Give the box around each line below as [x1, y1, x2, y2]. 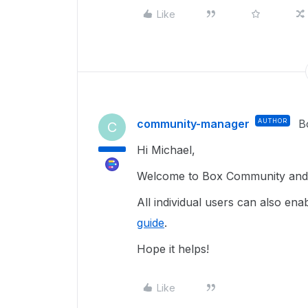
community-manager [137, 117, 250, 131]
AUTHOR [258, 117, 287, 124]
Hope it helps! [137, 242, 212, 256]
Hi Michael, [137, 143, 199, 157]
